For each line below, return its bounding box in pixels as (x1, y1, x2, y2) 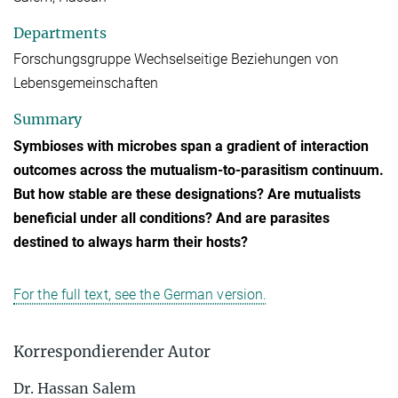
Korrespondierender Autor (13, 341, 211, 362)
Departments (13, 23, 107, 42)
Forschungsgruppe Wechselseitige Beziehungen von (13, 51, 338, 68)
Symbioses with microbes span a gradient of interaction (13, 137, 369, 155)
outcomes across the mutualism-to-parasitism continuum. (13, 161, 384, 179)
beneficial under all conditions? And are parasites (13, 209, 330, 227)
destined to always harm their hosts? (13, 233, 248, 251)
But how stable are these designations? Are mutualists (13, 185, 361, 203)
